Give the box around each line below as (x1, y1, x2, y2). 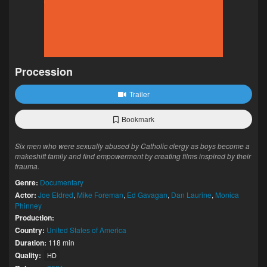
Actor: (15, 190, 36, 200)
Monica (215, 190, 239, 200)
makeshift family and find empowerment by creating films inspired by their (15, 151, 251, 161)
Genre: (15, 177, 38, 188)
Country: (15, 225, 45, 235)
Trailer (129, 89, 150, 99)
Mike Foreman (77, 190, 123, 200)
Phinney (15, 200, 42, 210)
